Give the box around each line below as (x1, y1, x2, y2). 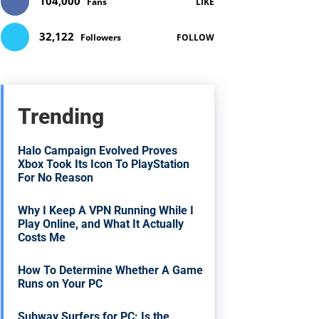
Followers (80, 31, 122, 43)
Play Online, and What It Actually (18, 217, 184, 231)
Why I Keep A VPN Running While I (18, 204, 194, 217)
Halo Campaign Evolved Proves (18, 144, 178, 157)
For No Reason (18, 171, 94, 184)
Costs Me (18, 231, 66, 244)
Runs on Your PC (18, 277, 103, 291)
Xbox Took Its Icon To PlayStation (18, 157, 190, 171)
